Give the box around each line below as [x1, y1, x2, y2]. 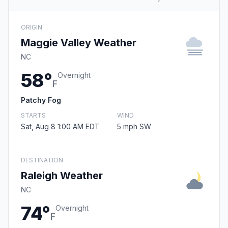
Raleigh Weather [21, 169, 103, 182]
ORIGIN [21, 23, 42, 32]
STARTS [21, 111, 46, 120]
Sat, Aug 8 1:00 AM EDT [21, 122, 100, 131]
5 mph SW [117, 122, 151, 131]
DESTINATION [21, 156, 63, 164]
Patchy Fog [21, 96, 61, 105]
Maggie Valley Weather [21, 37, 136, 49]
